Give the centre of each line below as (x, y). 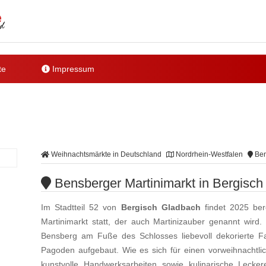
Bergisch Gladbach (161, 208)
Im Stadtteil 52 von (81, 208)
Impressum (72, 69)
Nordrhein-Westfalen (208, 154)
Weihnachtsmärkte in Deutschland (105, 154)
